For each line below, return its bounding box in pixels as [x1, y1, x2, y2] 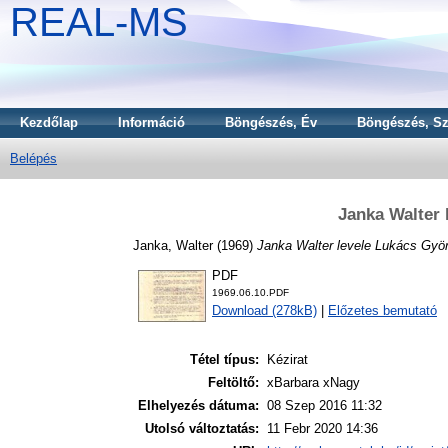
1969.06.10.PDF [212, 287, 289, 299]
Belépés [10, 151, 57, 166]
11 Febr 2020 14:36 [267, 421, 378, 437]
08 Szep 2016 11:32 [267, 398, 382, 414]
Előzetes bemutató [328, 303, 437, 319]
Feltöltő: [208, 375, 259, 391]
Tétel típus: [190, 352, 259, 368]
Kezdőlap [20, 115, 78, 130]
